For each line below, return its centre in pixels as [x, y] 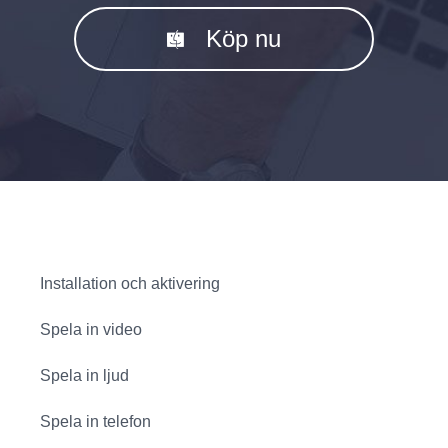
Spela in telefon [95, 421]
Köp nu [243, 38]
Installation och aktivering [130, 283]
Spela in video [91, 329]
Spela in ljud [84, 375]
